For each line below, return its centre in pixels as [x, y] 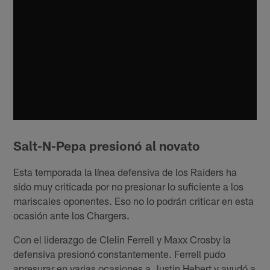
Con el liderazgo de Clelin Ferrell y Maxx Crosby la [122, 239]
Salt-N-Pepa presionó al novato [107, 145]
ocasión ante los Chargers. [72, 215]
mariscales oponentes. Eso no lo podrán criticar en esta [134, 200]
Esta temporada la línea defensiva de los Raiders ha [125, 171]
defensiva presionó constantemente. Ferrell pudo [120, 253]
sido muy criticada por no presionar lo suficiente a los [129, 186]
